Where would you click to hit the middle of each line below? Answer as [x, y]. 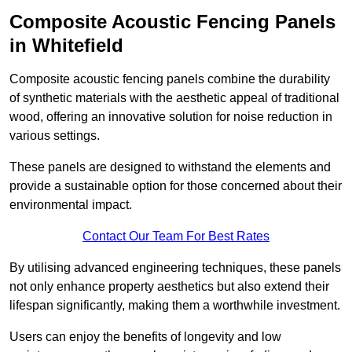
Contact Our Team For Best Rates [176, 236]
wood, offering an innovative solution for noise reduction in [171, 117]
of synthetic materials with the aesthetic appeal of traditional [174, 98]
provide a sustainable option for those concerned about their [176, 186]
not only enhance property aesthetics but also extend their [169, 287]
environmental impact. [71, 205]
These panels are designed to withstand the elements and [170, 167]
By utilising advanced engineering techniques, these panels [175, 268]
